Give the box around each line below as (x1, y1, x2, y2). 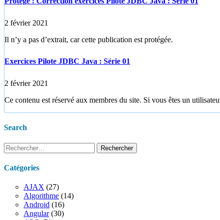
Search (4, 123, 27, 132)
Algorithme (24, 192, 59, 200)
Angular (24, 209, 49, 218)
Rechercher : (3, 142, 43, 151)
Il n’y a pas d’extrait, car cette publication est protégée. (4, 35, 173, 44)
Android (24, 200, 50, 209)
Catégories (4, 163, 39, 172)
